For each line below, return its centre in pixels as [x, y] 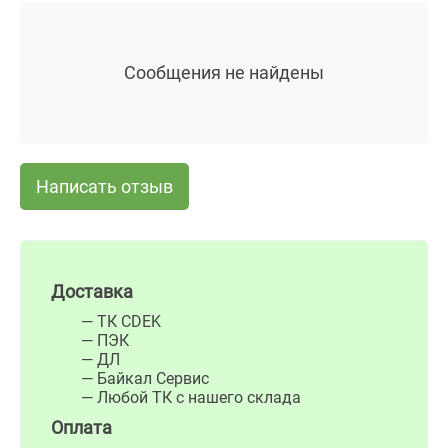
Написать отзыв [104, 187]
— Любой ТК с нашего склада [191, 397]
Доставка [92, 291]
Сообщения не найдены [224, 73]
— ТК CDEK [121, 321]
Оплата [81, 427]
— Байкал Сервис [145, 378]
